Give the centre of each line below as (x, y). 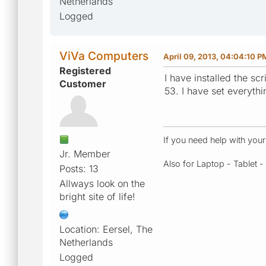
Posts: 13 (79, 168)
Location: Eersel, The (106, 229)
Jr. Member (85, 153)
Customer (83, 83)
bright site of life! (97, 196)
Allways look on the (102, 183)
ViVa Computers (104, 56)
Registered (85, 70)
